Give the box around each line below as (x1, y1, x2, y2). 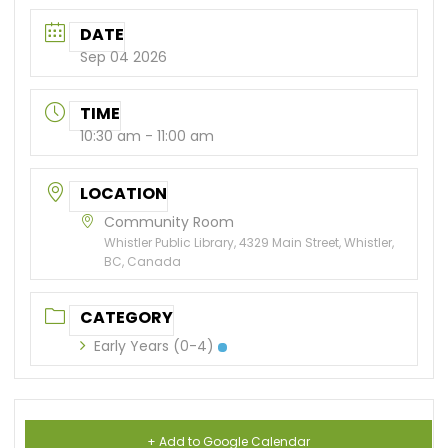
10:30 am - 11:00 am (80, 126, 215, 147)
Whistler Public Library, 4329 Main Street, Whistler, (104, 234, 395, 252)
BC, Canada (104, 253, 182, 271)
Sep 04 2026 (80, 46, 168, 67)
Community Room (104, 212, 235, 233)
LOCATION (80, 182, 168, 206)
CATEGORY (80, 306, 174, 330)
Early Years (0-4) (94, 336, 215, 357)
